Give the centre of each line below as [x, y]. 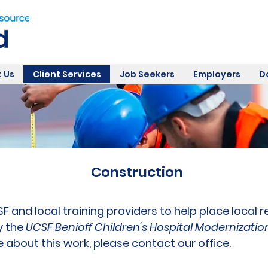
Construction [137, 172]
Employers [217, 74]
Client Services [67, 74]
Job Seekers [147, 74]
